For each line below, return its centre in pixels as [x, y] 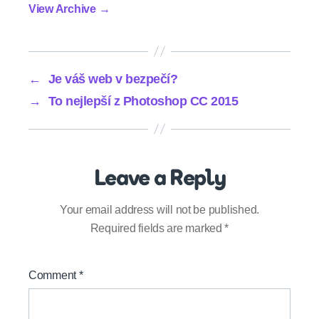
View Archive [64, 9]
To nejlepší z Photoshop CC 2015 [143, 101]
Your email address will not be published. [159, 209]
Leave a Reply [159, 179]
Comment [54, 275]
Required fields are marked [157, 228]
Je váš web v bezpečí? [113, 79]
